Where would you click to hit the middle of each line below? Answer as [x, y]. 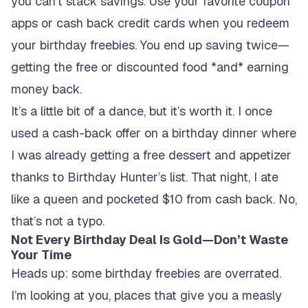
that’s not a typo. [58, 221]
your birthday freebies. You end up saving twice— [150, 45]
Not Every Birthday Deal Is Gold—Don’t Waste [150, 240]
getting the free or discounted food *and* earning [150, 67]
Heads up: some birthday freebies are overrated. [146, 273]
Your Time [41, 255]
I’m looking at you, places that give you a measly [146, 295]
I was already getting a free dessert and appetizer [151, 155]
